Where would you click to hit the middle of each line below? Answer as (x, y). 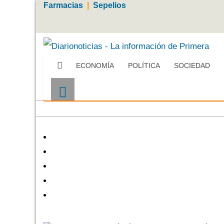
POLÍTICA (144, 65)
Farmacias (63, 5)
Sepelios (109, 5)
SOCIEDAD (192, 65)
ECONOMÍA (95, 65)
